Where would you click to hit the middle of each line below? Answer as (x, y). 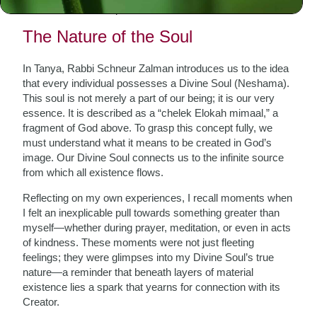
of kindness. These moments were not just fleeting (139, 242)
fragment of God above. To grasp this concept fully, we (148, 128)
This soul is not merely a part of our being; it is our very (149, 98)
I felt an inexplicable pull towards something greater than (151, 213)
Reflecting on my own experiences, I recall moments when (158, 198)
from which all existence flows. (93, 172)
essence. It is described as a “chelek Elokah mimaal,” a (151, 113)
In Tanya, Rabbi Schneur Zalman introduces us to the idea (156, 68)
